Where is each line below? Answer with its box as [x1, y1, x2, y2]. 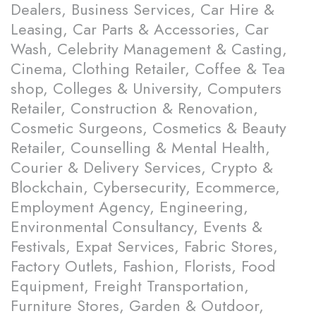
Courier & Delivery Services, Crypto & [11, 156, 273, 179]
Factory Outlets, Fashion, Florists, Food [11, 255, 276, 278]
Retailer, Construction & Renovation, [11, 97, 258, 120]
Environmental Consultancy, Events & [11, 215, 262, 238]
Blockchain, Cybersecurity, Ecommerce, [11, 176, 280, 199]
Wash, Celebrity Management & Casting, [11, 37, 287, 61]
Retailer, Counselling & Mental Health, [11, 136, 270, 159]
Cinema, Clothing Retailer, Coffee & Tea [11, 57, 285, 80]
